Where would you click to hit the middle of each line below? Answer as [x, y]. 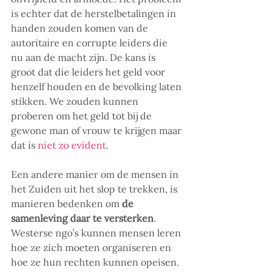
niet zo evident [72, 145]
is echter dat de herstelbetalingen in [95, 14]
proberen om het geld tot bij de [83, 116]
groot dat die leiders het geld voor [89, 72]
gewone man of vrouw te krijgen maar [97, 131]
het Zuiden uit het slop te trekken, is [95, 189]
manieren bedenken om [66, 204]
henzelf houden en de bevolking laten [97, 87]
